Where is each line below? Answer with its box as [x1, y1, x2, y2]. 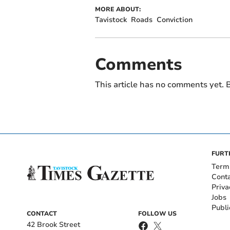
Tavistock [94, 14, 127, 25]
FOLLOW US [138, 209, 177, 218]
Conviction [156, 14, 193, 25]
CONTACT [27, 209, 57, 218]
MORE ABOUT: [94, 5, 141, 13]
